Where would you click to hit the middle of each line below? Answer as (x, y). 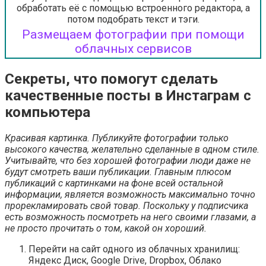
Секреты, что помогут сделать (111, 79)
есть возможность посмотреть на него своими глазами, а (130, 217)
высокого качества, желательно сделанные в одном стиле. (132, 150)
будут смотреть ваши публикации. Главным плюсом (118, 172)
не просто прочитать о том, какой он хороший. (106, 229)
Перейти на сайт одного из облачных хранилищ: (134, 249)
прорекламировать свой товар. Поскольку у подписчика (126, 206)
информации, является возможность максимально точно (130, 195)
